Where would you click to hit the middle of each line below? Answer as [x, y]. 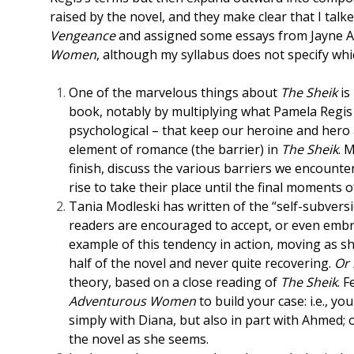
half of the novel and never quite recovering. [201, 264]
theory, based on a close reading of [175, 282]
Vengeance [84, 36]
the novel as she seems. [139, 339]
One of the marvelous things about [175, 93]
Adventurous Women [132, 301]
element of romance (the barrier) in [175, 150]
